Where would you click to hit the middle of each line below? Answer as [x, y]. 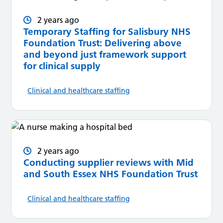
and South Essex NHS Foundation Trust [111, 174]
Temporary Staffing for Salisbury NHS [107, 32]
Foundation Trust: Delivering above [103, 43]
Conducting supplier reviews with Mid [109, 162]
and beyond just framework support [105, 55]
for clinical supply [62, 66]
